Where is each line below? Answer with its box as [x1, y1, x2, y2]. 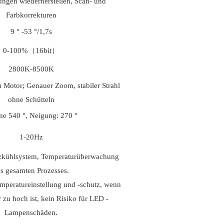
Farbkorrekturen [5, 11, 56, 19]
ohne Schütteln [7, 95, 54, 104]
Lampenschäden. [4, 208, 57, 217]
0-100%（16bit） [3, 46, 59, 55]
